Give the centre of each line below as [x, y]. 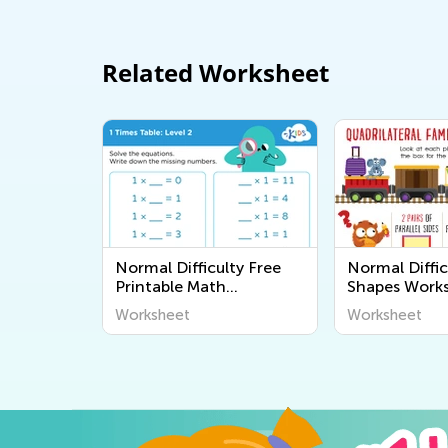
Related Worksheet [215, 72]
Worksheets [159, 305]
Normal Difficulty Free [198, 267]
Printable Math [170, 286]
